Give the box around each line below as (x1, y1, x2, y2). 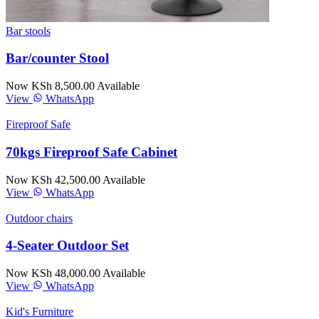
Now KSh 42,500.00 (6, 173, 100, 186)
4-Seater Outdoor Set (6, 238, 129, 253)
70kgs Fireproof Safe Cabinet (6, 144, 177, 159)
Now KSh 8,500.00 (6, 80, 95, 93)
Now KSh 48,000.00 (6, 267, 100, 280)
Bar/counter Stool (6, 51, 109, 66)
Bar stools (6, 24, 51, 37)
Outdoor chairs (6, 211, 73, 224)
